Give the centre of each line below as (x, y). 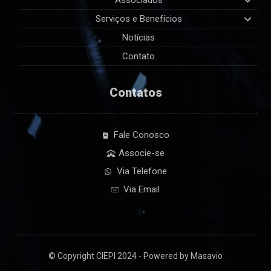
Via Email (142, 190)
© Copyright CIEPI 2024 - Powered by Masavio (135, 256)
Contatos (135, 93)
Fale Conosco (142, 135)
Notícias (139, 38)
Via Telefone (142, 171)
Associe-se (142, 153)
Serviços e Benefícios (139, 19)
